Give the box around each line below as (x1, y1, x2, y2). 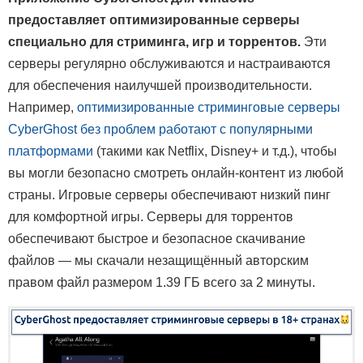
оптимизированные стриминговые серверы (77, 100, 340, 114)
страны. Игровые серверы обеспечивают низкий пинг (8, 187, 331, 202)
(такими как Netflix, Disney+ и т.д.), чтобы (96, 143, 337, 158)
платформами (8, 143, 96, 158)
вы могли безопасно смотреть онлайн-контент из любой (8, 165, 344, 180)
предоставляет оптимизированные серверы (8, 12, 300, 27)
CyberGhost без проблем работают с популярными (8, 122, 313, 136)
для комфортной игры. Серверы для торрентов (8, 209, 293, 224)
